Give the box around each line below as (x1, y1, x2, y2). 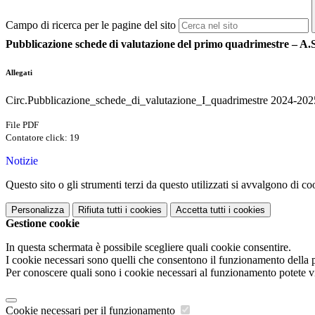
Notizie (6, 155, 38, 167)
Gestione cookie (6, 217, 79, 230)
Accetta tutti (176, 205, 226, 216)
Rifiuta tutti (78, 205, 122, 216)
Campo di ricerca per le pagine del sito (6, 19, 176, 32)
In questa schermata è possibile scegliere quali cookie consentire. (6, 241, 291, 254)
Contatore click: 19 (6, 132, 79, 143)
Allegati (6, 68, 32, 77)
